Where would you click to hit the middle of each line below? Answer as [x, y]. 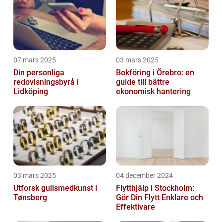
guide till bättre [143, 82]
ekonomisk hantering [153, 91]
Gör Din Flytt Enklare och [160, 197]
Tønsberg [30, 197]
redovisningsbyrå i [46, 82]
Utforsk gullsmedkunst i [55, 188]
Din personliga [39, 72]
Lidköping [31, 91]
